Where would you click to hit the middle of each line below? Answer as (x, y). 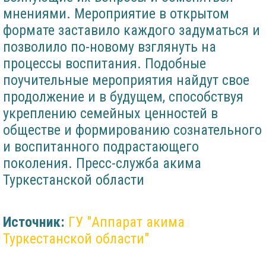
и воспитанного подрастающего (101, 147)
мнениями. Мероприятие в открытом (116, 14)
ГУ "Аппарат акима (126, 222)
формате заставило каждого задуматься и (132, 31)
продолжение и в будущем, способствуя (123, 97)
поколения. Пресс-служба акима (102, 164)
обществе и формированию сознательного (132, 130)
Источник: (34, 222)
